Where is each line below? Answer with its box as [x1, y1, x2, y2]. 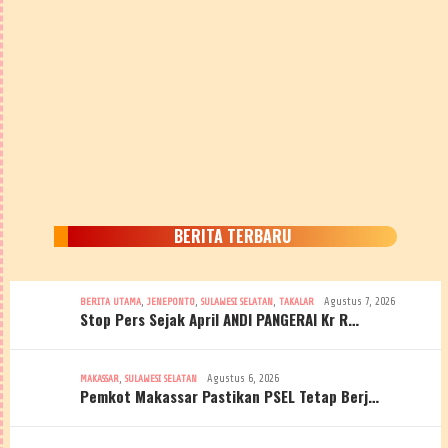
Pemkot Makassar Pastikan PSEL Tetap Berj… [80, 385, 379, 408]
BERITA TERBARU [174, 224, 291, 249]
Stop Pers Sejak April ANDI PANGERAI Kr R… [80, 308, 359, 331]
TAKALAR [279, 296, 314, 308]
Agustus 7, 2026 [324, 295, 395, 309]
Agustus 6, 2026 [207, 372, 279, 386]
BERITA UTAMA [80, 296, 141, 308]
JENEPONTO [147, 296, 195, 308]
